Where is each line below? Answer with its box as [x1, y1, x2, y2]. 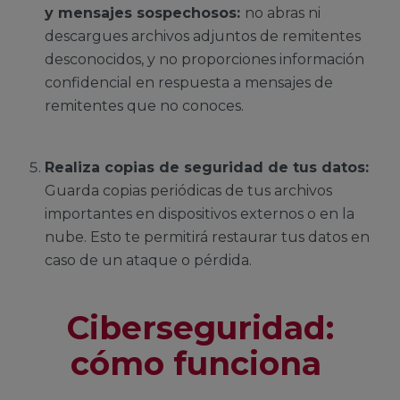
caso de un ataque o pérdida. [45, 252, 255, 270]
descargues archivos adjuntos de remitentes [45, 27, 361, 45]
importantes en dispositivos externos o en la [45, 205, 354, 223]
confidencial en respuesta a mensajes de [45, 73, 333, 91]
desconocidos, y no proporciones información [45, 50, 364, 68]
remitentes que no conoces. [45, 96, 247, 114]
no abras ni [245, 4, 321, 21]
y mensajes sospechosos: [45, 4, 245, 21]
